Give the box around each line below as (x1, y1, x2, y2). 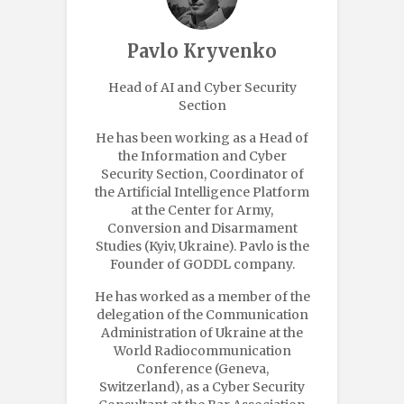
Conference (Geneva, (135, 360, 269, 377)
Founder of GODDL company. (109, 255, 295, 272)
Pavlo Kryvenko (127, 39, 277, 62)
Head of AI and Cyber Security (107, 78, 297, 96)
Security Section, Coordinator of (100, 165, 304, 182)
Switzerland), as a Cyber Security (99, 378, 305, 395)
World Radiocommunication (113, 342, 291, 359)
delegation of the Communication (96, 306, 308, 323)
